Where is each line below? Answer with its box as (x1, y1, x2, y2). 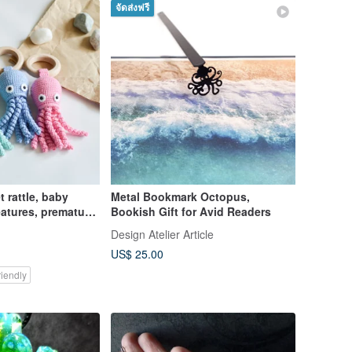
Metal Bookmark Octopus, (110, 188, 250, 204)
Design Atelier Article (110, 225, 214, 242)
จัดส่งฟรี (115, 2, 149, 14)
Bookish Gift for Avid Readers (110, 203, 271, 219)
